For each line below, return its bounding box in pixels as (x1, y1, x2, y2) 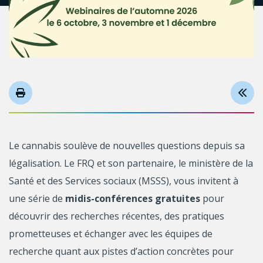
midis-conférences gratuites (65, 191, 200, 205)
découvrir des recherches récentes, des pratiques (9, 209, 224, 222)
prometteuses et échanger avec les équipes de (9, 227, 213, 240)
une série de (9, 191, 65, 205)
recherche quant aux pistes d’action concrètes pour (9, 244, 234, 258)
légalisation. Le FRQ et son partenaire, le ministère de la (9, 156, 253, 170)
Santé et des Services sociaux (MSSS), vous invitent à (9, 174, 238, 187)
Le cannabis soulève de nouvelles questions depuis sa (9, 139, 245, 152)
